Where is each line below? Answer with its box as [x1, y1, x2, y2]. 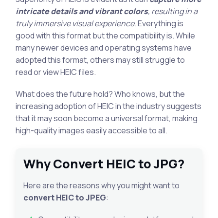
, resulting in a [148, 5, 198, 17]
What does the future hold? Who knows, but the [16, 88, 185, 99]
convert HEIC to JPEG [23, 192, 106, 203]
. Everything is [134, 18, 183, 29]
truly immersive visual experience [16, 18, 134, 29]
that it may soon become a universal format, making [16, 112, 198, 124]
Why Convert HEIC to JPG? [23, 155, 184, 172]
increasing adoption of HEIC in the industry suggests [16, 100, 201, 111]
